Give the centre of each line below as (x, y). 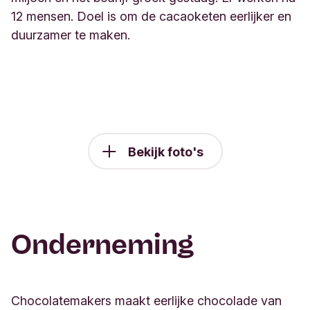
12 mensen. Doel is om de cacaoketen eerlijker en (151, 17)
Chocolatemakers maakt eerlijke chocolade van (146, 301)
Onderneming (102, 245)
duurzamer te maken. (71, 35)
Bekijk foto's (165, 152)
